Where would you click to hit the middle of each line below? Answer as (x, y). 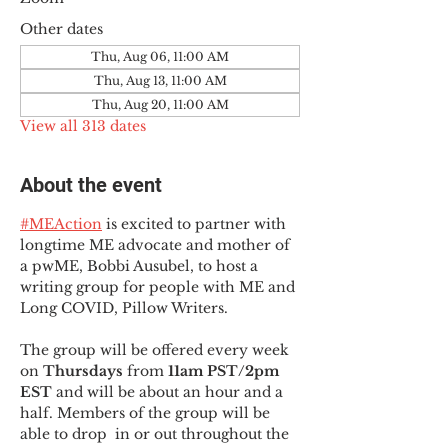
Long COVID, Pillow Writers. (124, 308)
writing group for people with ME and (159, 287)
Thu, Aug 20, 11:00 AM (160, 104)
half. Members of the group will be (147, 413)
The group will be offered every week (156, 350)
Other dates (61, 29)
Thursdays (85, 371)
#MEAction (61, 224)
